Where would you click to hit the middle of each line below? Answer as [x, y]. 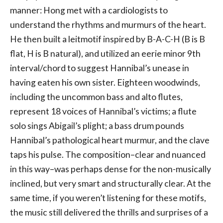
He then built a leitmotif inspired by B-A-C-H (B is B [108, 39]
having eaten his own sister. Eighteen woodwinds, [105, 83]
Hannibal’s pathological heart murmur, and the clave [110, 140]
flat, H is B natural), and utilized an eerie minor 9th [105, 54]
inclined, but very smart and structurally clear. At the [111, 184]
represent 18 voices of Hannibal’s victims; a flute [103, 111]
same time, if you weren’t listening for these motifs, [108, 198]
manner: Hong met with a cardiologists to [89, 10]
